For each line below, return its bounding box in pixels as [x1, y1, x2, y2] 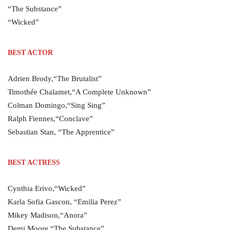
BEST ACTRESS [8, 159, 60, 166]
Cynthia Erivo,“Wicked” [8, 184, 86, 193]
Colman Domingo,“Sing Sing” [8, 101, 105, 109]
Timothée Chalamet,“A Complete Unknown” [8, 88, 151, 96]
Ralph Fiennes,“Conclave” [8, 114, 93, 123]
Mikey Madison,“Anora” [8, 211, 87, 219]
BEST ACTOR [8, 49, 53, 56]
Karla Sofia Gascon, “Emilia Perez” [8, 198, 121, 206]
